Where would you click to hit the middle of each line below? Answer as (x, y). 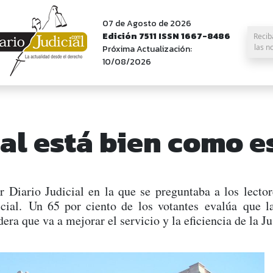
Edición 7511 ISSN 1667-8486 (166, 36)
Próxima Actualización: (147, 49)
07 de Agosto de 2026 (147, 23)
